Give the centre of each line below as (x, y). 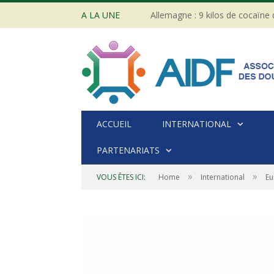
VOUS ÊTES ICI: (121, 177)
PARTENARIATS (128, 150)
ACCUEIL (114, 124)
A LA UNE (101, 15)
